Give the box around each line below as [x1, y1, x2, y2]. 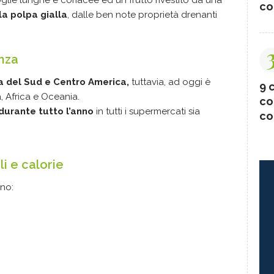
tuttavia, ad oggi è [129, 76, 210, 88]
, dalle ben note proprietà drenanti [67, 9, 217, 21]
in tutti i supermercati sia [94, 106, 200, 117]
